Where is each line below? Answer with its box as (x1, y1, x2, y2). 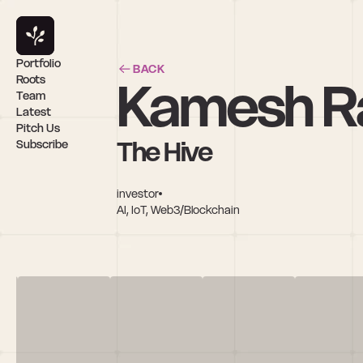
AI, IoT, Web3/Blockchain (117, 202, 240, 217)
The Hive (117, 135, 212, 169)
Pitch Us (16, 121, 60, 135)
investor (117, 186, 159, 201)
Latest (16, 105, 51, 119)
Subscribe (16, 137, 68, 152)
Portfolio (16, 56, 61, 70)
